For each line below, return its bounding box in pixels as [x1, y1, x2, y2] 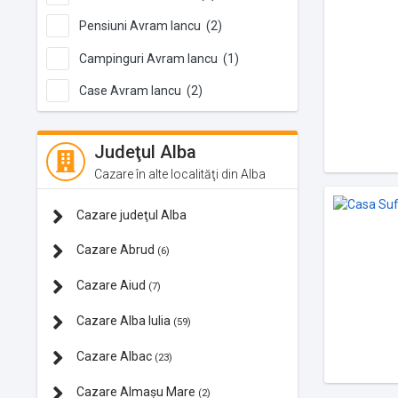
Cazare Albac [74, 348, 155, 363]
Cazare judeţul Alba [74, 208, 187, 223]
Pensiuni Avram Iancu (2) [79, 19, 222, 34]
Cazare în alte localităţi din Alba [94, 167, 266, 182]
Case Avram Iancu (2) [79, 84, 203, 99]
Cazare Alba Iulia [74, 313, 173, 328]
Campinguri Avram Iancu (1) [79, 51, 239, 66]
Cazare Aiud [74, 277, 148, 292]
